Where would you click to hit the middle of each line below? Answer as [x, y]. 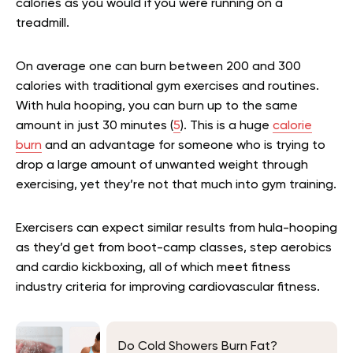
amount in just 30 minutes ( [95, 126]
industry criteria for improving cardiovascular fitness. [168, 288]
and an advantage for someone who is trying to [184, 146]
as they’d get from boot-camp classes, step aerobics [174, 248]
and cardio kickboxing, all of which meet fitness [153, 268]
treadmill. [43, 24]
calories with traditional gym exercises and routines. [167, 87]
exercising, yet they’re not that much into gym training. [176, 185]
